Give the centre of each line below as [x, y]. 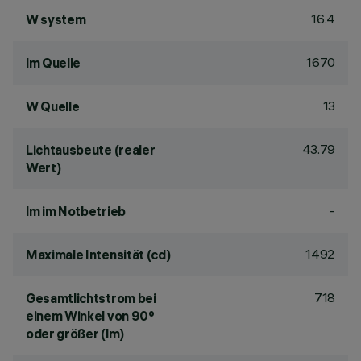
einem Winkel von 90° [90, 316]
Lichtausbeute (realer [91, 150]
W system [56, 19]
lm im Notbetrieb [76, 211]
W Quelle [53, 106]
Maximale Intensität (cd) [98, 255]
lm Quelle [54, 63]
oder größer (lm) [75, 334]
